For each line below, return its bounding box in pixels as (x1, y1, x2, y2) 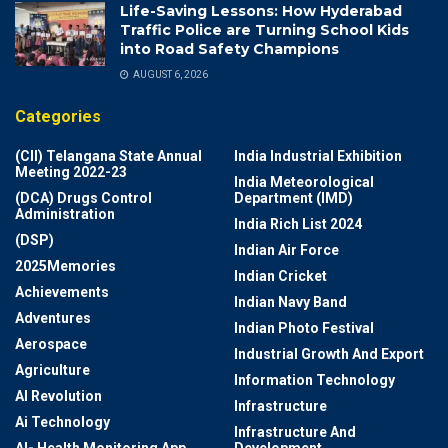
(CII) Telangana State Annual (15, 147, 202, 164)
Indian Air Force (234, 241, 339, 258)
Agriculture (15, 361, 90, 378)
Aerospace (15, 335, 87, 352)
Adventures (15, 309, 91, 326)
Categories (15, 106, 101, 126)
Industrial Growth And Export (234, 345, 424, 362)
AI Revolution (15, 387, 102, 404)
